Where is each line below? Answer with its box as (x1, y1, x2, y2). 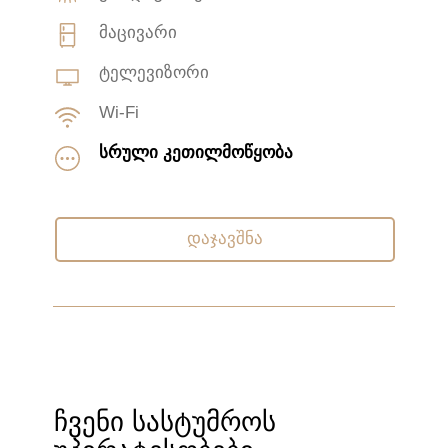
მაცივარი (99, 22, 177, 42)
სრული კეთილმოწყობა (99, 142, 293, 162)
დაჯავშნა (187, 229, 263, 248)
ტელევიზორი (99, 62, 209, 82)
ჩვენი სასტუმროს (54, 406, 276, 437)
